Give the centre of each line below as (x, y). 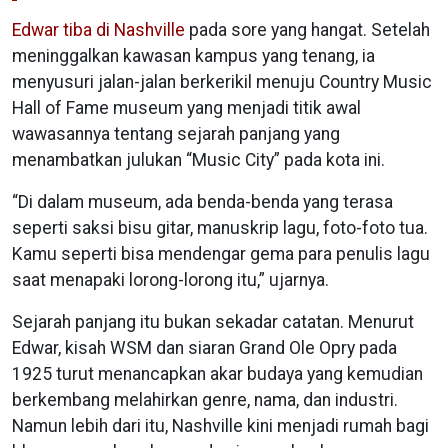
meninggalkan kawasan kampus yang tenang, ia (193, 55)
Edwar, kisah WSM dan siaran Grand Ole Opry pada (204, 347)
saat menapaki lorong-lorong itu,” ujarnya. (170, 279)
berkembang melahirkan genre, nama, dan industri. (205, 399)
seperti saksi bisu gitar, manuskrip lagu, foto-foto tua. (220, 227)
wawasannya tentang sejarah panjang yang (176, 133)
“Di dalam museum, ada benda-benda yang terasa (202, 201)
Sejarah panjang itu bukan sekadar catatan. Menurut (213, 321)
